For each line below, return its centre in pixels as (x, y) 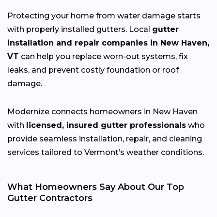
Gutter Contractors (50, 198)
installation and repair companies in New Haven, (108, 43)
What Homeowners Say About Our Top (96, 187)
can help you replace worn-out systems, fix (103, 56)
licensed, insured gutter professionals (106, 125)
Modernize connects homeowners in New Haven (102, 111)
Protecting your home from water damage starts (104, 15)
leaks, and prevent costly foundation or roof (93, 70)
